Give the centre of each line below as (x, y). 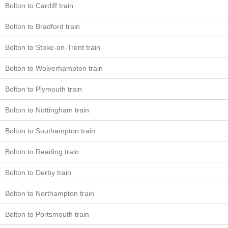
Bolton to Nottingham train (47, 110)
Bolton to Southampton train (50, 131)
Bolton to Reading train (42, 151)
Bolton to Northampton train (50, 193)
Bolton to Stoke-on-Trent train (53, 47)
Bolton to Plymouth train (44, 89)
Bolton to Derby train (38, 172)
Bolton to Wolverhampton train (54, 68)
